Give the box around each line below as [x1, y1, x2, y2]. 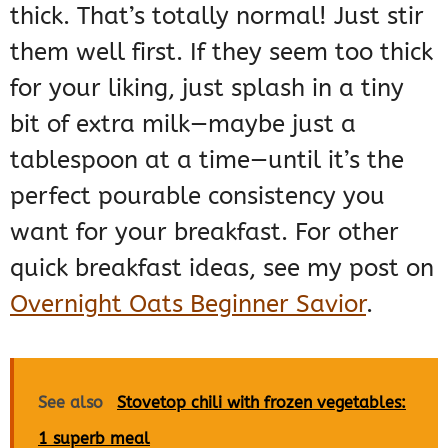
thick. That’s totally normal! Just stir [10, 2, 424, 31]
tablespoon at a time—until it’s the [10, 146, 404, 175]
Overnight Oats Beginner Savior [10, 290, 366, 319]
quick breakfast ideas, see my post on [10, 254, 434, 283]
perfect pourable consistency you [10, 182, 385, 211]
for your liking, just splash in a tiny [10, 74, 404, 103]
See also [38, 393, 103, 413]
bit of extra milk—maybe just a [10, 110, 356, 139]
